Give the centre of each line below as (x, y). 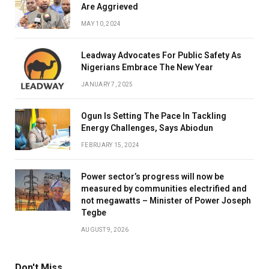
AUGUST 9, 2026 (105, 229)
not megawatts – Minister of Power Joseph (166, 200)
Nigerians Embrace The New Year (147, 67)
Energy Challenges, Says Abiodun (147, 128)
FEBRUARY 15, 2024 (110, 145)
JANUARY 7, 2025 (107, 84)
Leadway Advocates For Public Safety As (161, 55)
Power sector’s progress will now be (153, 176)
